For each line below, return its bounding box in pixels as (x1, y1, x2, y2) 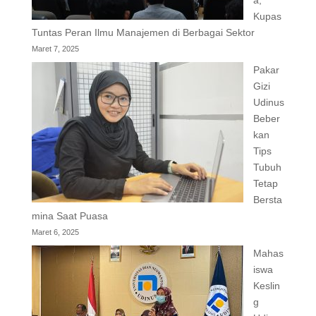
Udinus (253, 97, 284, 108)
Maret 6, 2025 (31, 228, 79, 236)
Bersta (253, 194, 282, 205)
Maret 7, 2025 (31, 44, 79, 53)
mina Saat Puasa (31, 210, 108, 221)
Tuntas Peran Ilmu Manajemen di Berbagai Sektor (31, 27, 255, 38)
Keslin (253, 280, 280, 291)
